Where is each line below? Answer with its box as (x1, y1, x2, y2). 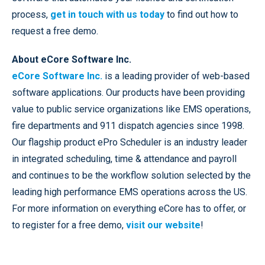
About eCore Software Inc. (12, 54, 131, 65)
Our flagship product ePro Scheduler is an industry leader (12, 137, 247, 148)
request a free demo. (12, 25, 98, 37)
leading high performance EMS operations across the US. (12, 186, 247, 198)
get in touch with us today (50, 9, 164, 20)
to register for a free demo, (12, 219, 126, 231)
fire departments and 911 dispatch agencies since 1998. (12, 120, 244, 131)
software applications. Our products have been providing (12, 87, 245, 98)
